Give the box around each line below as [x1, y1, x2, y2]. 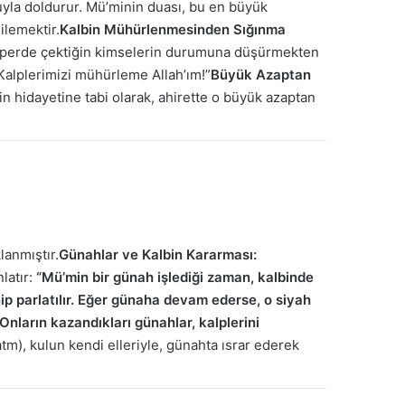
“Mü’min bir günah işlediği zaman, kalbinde [36, 268, 314, 287]
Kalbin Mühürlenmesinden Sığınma [60, 20, 286, 38]
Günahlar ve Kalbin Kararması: [59, 246, 257, 264]
